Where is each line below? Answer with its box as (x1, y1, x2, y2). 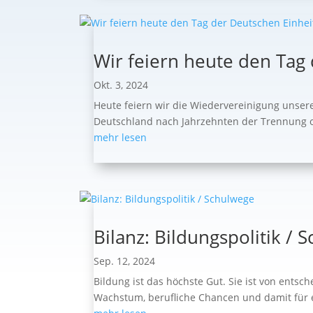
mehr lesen (94, 131, 147, 145)
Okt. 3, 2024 (94, 78, 149, 92)
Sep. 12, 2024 (94, 254, 156, 268)
